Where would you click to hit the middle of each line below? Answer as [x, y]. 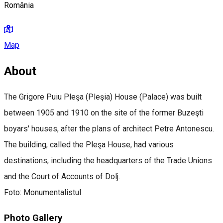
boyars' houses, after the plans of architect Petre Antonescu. [109, 129]
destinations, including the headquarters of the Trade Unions [108, 161]
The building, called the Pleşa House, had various [89, 145]
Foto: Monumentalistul [43, 193]
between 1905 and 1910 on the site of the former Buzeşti [104, 113]
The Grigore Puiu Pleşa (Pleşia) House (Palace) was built [103, 97]
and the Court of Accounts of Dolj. [62, 177]
